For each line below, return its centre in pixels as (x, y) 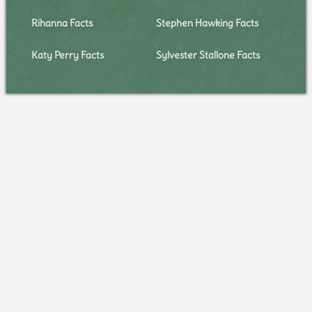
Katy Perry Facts (67, 55)
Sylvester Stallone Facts (208, 55)
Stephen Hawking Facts (207, 23)
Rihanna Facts (62, 23)
